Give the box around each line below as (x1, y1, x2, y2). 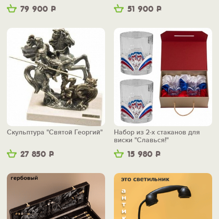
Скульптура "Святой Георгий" (7, 128, 103, 137)
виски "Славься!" (114, 136, 169, 145)
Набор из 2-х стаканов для (114, 128, 200, 137)
